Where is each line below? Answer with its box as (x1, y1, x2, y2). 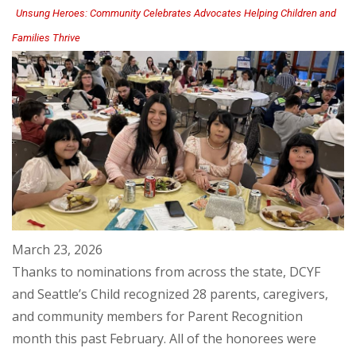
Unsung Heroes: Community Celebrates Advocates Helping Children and (16, 6, 336, 19)
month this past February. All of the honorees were (12, 330, 316, 348)
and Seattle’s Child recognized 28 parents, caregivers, (12, 285, 328, 304)
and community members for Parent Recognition (12, 308, 303, 326)
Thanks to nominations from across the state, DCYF (12, 263, 320, 281)
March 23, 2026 (12, 241, 103, 259)
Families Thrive (12, 31, 80, 44)
